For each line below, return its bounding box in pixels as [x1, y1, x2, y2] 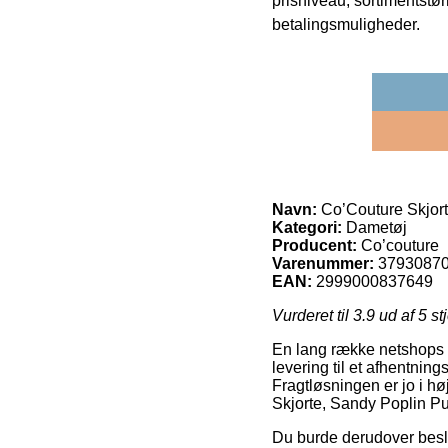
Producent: [272, 236, 357, 254]
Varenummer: [272, 254, 374, 272]
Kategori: [272, 218, 342, 236]
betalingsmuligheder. [272, 15, 420, 33]
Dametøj [342, 218, 407, 236]
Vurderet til [272, 306, 353, 324]
